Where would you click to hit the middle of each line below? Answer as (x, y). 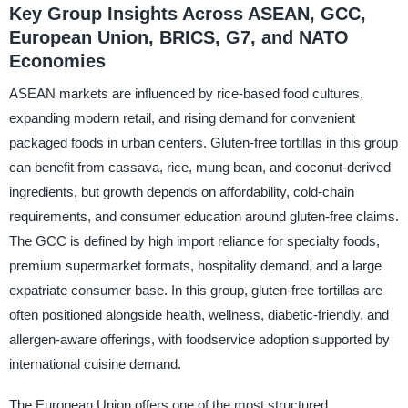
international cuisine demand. (95, 364)
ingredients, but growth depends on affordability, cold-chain (181, 192)
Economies (57, 61)
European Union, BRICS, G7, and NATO (178, 37)
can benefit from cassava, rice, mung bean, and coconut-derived (199, 168)
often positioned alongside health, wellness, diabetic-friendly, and (199, 315)
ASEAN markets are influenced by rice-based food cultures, (186, 94)
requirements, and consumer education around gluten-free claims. (204, 217)
